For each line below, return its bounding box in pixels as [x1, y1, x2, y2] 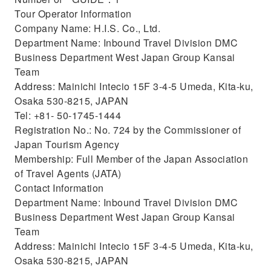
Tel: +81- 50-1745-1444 [15, 108, 121, 122]
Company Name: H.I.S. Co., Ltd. [15, 21, 160, 35]
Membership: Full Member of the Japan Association [15, 152, 248, 166]
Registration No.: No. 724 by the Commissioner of [15, 123, 241, 137]
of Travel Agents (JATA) [15, 166, 122, 180]
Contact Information [15, 181, 104, 195]
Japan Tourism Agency [15, 137, 119, 151]
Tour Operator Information [15, 7, 132, 21]
